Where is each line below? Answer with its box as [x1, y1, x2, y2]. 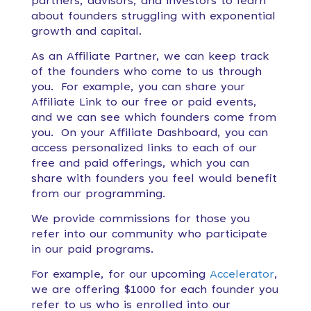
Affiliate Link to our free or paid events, [31, 97, 257, 108]
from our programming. [31, 189, 169, 200]
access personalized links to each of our [31, 143, 257, 154]
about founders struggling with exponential [31, 11, 276, 22]
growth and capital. [31, 26, 145, 37]
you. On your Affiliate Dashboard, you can [31, 128, 268, 139]
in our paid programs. [31, 244, 157, 255]
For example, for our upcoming [31, 269, 210, 280]
